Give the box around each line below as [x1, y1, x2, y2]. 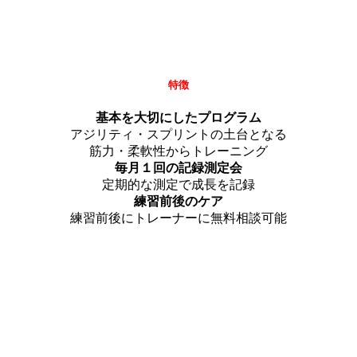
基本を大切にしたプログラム [96, 111, 261, 125]
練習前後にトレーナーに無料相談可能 [70, 211, 287, 226]
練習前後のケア [134, 194, 223, 209]
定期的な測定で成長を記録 [102, 178, 255, 192]
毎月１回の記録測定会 [115, 161, 242, 175]
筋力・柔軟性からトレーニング [89, 144, 268, 159]
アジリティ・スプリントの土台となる [70, 127, 287, 142]
